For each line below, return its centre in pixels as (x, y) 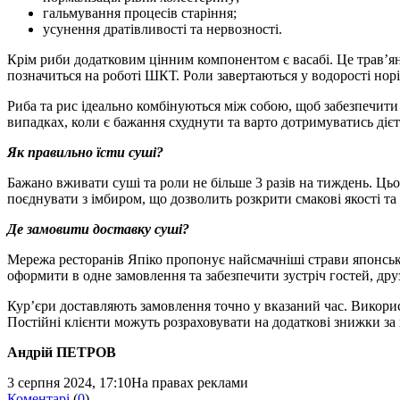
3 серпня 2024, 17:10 (69, 382)
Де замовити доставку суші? (98, 229)
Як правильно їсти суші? (85, 152)
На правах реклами (190, 382)
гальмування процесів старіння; (140, 12)
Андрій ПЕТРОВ (62, 352)
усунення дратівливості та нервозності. (162, 29)
